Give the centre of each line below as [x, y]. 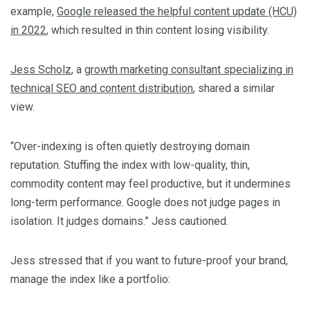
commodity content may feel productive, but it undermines [151, 183]
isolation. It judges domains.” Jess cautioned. [119, 221]
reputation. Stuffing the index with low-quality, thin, [130, 165]
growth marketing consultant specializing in [189, 69]
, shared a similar [234, 88]
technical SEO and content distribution [102, 88]
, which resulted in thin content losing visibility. [158, 30]
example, [34, 11]
